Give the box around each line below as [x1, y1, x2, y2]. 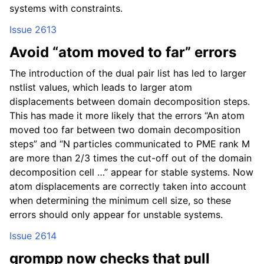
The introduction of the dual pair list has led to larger [9, 67, 246, 79]
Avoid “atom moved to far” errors [9, 44, 236, 61]
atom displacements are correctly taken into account [9, 180, 246, 192]
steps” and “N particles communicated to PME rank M [9, 138, 250, 150]
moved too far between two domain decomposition [9, 124, 240, 136]
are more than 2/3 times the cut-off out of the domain [9, 152, 252, 164]
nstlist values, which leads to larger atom [9, 81, 192, 93]
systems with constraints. [9, 2, 123, 14]
